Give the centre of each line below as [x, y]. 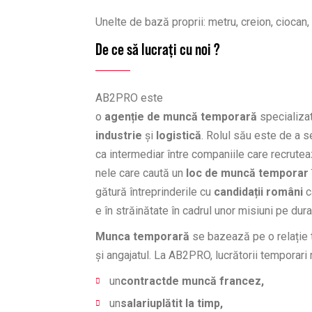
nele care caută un [139, 173]
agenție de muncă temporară [181, 117]
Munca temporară [142, 236]
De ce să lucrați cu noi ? [158, 49]
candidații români [258, 192]
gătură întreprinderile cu [155, 192]
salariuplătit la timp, [172, 303]
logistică [177, 135]
